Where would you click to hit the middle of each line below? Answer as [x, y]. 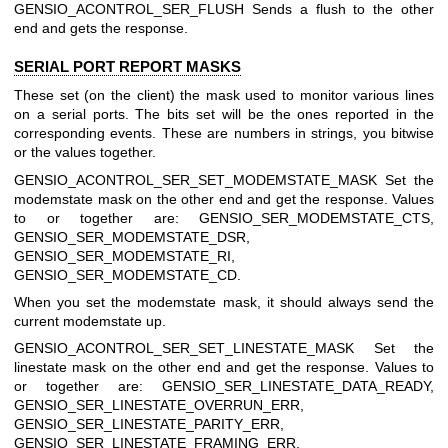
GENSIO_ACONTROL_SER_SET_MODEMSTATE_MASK [199, 179]
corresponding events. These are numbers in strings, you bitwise [224, 133]
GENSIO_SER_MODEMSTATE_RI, [124, 255]
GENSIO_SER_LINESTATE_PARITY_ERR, [149, 424]
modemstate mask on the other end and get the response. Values [224, 198]
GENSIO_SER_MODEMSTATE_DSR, [132, 236]
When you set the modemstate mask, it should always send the [224, 302]
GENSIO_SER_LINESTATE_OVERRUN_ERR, [159, 405]
